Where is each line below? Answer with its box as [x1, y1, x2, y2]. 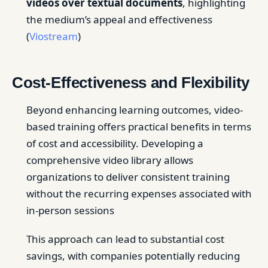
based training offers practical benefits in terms [26, 120, 251, 133]
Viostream [29, 29, 78, 43]
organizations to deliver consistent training [26, 170, 230, 184]
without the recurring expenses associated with [26, 187, 252, 200]
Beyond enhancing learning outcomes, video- [26, 103, 243, 117]
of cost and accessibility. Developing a [26, 136, 203, 150]
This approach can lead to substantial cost [26, 232, 224, 246]
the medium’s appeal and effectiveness [26, 13, 212, 26]
